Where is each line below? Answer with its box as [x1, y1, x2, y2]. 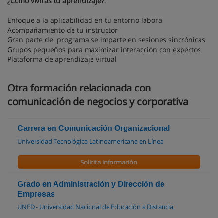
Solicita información [80, 157, 138, 166]
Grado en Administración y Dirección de [18, 180, 164, 188]
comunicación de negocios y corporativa [7, 94, 188, 108]
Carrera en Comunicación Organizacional [18, 124, 170, 132]
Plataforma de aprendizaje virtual [7, 54, 117, 64]
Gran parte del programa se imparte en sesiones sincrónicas [7, 35, 205, 44]
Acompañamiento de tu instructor [7, 25, 118, 35]
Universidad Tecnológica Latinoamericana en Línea [18, 136, 163, 145]
